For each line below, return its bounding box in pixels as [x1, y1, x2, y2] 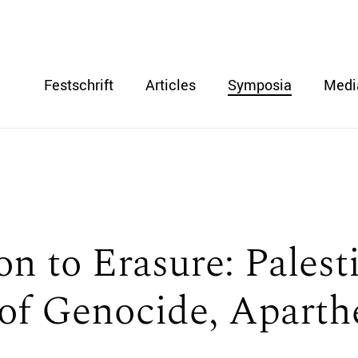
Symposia [228, 75, 292, 96]
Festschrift [44, 75, 113, 96]
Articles [145, 75, 196, 96]
